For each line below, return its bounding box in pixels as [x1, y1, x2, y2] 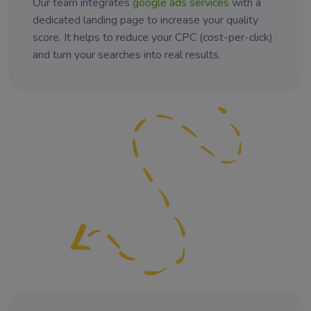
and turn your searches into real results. [33, 47, 221, 62]
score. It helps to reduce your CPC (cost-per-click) [33, 29, 273, 45]
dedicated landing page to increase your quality [33, 12, 258, 28]
